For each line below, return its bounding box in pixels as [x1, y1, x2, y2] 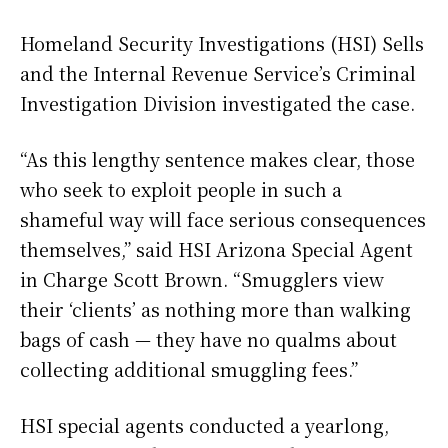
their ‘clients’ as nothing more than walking [20, 296, 411, 323]
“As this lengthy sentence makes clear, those [20, 146, 415, 173]
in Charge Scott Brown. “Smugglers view [20, 266, 384, 293]
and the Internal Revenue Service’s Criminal [20, 60, 416, 87]
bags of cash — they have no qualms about [20, 326, 397, 353]
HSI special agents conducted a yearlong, [20, 412, 389, 439]
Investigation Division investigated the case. [20, 90, 415, 117]
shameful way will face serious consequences [20, 206, 426, 233]
